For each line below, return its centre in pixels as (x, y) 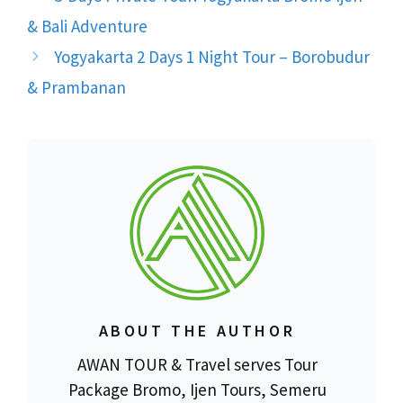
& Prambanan (76, 87)
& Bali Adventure (87, 26)
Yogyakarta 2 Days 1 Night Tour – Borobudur (212, 56)
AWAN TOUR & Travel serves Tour (197, 364)
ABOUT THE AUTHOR (197, 330)
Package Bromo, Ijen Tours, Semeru (197, 389)
